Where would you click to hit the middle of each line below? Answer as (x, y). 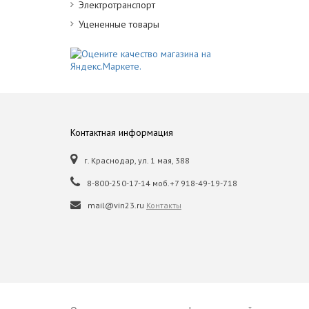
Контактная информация (122, 132)
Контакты (164, 205)
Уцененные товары (119, 24)
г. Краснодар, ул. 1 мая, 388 (137, 160)
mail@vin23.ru (117, 205)
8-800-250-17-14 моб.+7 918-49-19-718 (162, 183)
